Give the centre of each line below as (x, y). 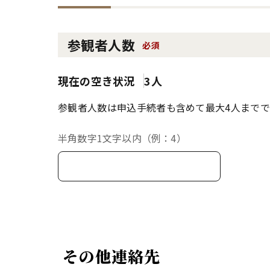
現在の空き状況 (96, 81)
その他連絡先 (112, 256)
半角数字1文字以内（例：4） (122, 138)
